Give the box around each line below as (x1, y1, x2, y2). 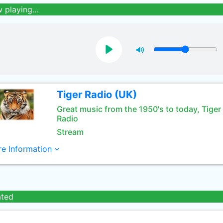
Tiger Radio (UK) (56, 89, 137, 101)
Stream (56, 127, 84, 137)
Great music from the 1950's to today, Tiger (56, 104, 221, 114)
